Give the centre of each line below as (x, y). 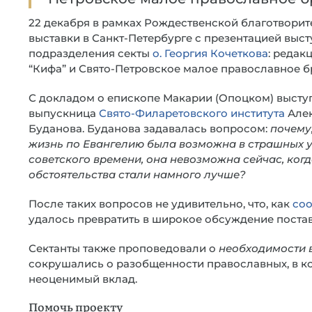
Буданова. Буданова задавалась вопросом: (149, 128)
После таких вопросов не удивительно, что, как (161, 204)
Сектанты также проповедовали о (124, 248)
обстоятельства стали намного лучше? (137, 174)
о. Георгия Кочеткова (210, 53)
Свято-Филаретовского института (192, 113)
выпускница (64, 113)
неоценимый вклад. (83, 279)
